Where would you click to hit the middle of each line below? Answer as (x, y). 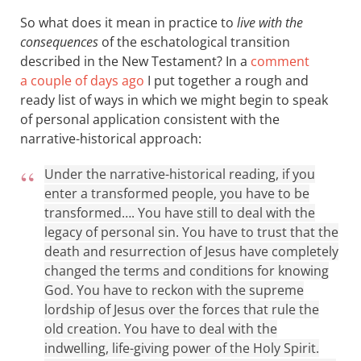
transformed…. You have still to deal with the (180, 213)
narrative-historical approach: (111, 139)
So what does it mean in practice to (129, 23)
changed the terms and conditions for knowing (187, 271)
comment (280, 61)
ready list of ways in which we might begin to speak (174, 100)
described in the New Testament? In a (135, 61)
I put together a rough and (226, 81)
